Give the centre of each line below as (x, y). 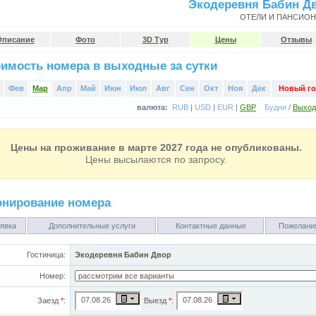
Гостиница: (46, 255)
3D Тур (155, 39)
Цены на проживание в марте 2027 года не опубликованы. (156, 147)
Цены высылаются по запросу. (156, 159)
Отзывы (296, 39)
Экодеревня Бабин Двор (123, 255)
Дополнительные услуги (92, 226)
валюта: (152, 107)
